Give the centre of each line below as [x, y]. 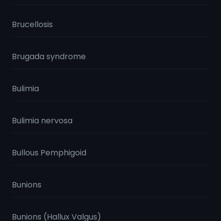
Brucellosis [32, 24]
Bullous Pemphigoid [49, 153]
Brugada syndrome [49, 56]
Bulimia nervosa [42, 121]
